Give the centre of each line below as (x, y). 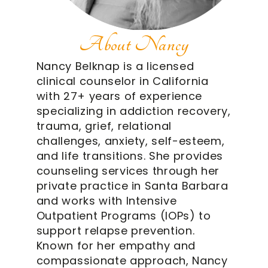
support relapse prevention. (115, 231)
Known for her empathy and (116, 246)
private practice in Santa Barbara (132, 186)
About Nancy (134, 45)
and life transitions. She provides (130, 156)
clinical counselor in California (122, 81)
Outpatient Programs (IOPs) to (124, 216)
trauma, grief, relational (104, 126)
